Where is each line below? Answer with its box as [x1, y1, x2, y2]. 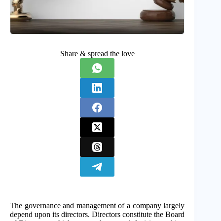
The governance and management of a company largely [10, 201, 185, 210]
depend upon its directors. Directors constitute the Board [10, 210, 185, 219]
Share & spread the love [60, 49, 135, 58]
